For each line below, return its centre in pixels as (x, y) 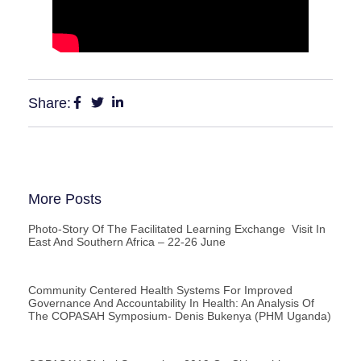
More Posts (65, 199)
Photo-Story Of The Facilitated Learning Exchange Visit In (177, 229)
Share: (50, 104)
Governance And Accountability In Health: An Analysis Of (171, 303)
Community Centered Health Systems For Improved (160, 290)
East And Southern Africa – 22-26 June (127, 242)
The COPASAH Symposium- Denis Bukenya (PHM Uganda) (180, 316)
